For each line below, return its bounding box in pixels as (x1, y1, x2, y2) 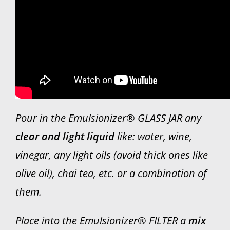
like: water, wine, (114, 129, 192, 143)
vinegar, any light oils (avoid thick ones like (15, 148, 208, 162)
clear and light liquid (15, 129, 114, 143)
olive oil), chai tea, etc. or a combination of (15, 166, 206, 180)
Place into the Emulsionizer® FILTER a (15, 214, 186, 227)
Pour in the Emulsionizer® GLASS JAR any (15, 111, 201, 125)
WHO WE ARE (13, 6, 68, 16)
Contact (13, 35, 42, 45)
